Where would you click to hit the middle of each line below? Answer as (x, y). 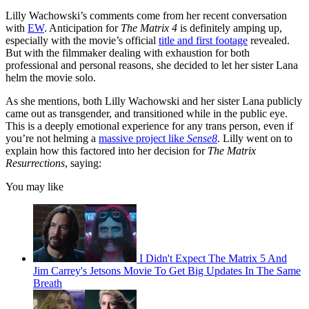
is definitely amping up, (230, 28)
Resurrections (35, 163)
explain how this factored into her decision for (107, 151)
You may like (34, 187)
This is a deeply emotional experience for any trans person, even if (149, 126)
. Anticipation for (82, 28)
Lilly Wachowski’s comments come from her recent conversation (146, 16)
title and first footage (203, 41)
